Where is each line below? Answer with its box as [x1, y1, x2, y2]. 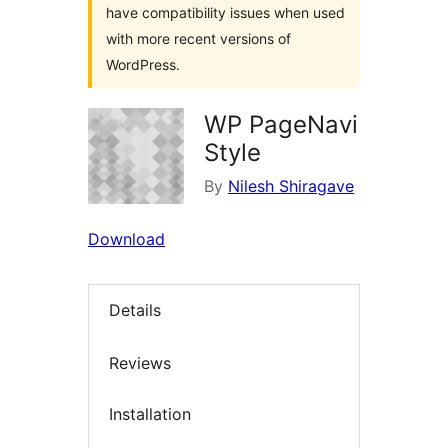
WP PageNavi [204, 110, 358, 139]
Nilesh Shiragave [228, 176, 354, 196]
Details [109, 300, 161, 321]
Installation [109, 404, 191, 425]
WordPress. [106, 56, 180, 73]
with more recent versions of [106, 30, 291, 47]
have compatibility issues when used [106, 4, 345, 21]
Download [88, 229, 165, 249]
